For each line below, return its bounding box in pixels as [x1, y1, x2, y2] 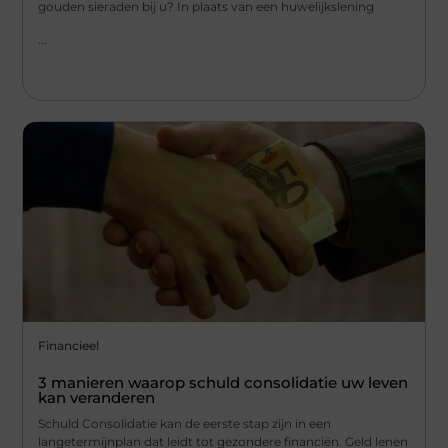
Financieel [38, 337, 100, 353]
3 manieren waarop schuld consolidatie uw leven [38, 372, 409, 392]
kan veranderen [38, 387, 156, 407]
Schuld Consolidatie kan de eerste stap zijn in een [38, 415, 332, 431]
